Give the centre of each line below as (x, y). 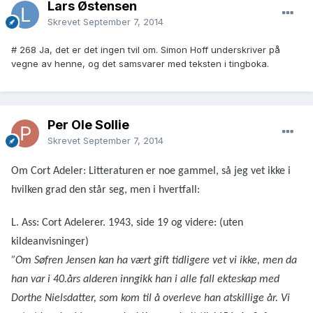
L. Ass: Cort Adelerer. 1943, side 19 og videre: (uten (127, 223)
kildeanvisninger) (50, 242)
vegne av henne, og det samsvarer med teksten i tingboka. (140, 64)
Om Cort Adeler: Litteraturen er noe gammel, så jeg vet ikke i (151, 172)
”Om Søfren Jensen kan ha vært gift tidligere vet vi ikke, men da (154, 261)
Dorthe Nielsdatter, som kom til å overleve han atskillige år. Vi (151, 299)
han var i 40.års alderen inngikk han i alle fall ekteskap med (145, 280)
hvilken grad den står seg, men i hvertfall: (105, 190)
